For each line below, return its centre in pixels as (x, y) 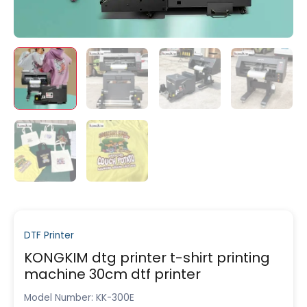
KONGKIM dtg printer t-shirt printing (147, 257)
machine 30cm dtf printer (112, 274)
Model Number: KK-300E (79, 297)
